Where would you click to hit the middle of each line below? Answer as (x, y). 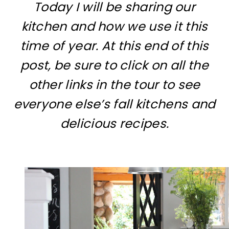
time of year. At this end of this (114, 46)
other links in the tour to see (114, 85)
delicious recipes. (114, 123)
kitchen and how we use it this (114, 26)
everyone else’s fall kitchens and (114, 104)
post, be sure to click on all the (114, 65)
